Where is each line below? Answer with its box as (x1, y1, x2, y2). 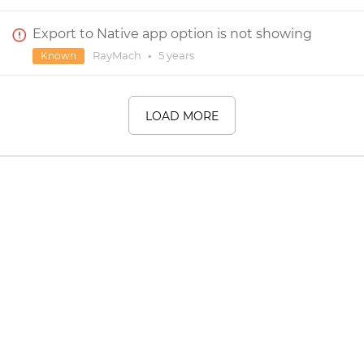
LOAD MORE (145, 109, 219, 123)
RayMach (93, 49, 144, 62)
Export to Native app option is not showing (32, 26, 312, 41)
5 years (158, 49, 194, 62)
